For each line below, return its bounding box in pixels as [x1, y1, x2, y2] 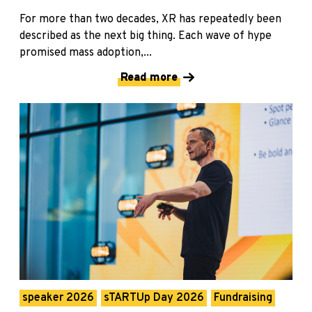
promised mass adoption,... [19, 45, 152, 60]
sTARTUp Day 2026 [104, 291, 204, 306]
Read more [120, 70, 178, 85]
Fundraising [214, 291, 272, 306]
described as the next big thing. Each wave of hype [19, 29, 272, 43]
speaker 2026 [22, 291, 94, 306]
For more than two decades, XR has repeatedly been [19, 12, 281, 26]
